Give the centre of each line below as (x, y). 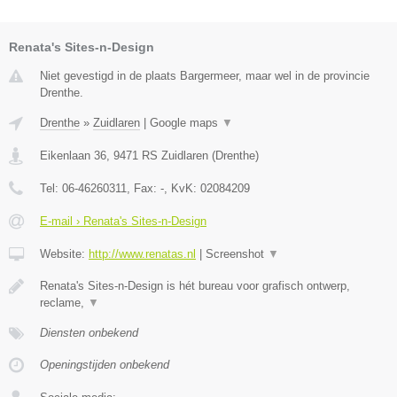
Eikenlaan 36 (73, 156)
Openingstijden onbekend (105, 365)
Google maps (186, 123)
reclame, (64, 303)
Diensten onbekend (89, 333)
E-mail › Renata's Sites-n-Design (123, 222)
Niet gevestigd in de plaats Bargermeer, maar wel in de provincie (205, 76)
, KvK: (182, 189)
